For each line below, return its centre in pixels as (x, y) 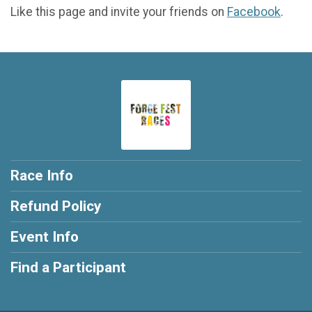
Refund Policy (56, 206)
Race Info (42, 176)
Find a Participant (68, 268)
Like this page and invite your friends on (119, 12)
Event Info (45, 237)
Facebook (254, 12)
